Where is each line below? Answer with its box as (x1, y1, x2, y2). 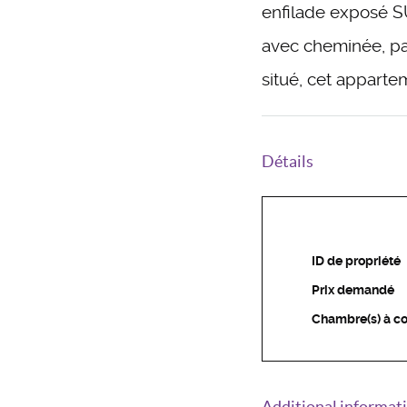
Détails (262, 151, 313, 171)
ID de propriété (312, 253, 401, 268)
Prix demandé (312, 282, 394, 297)
